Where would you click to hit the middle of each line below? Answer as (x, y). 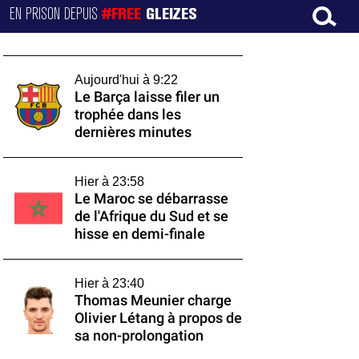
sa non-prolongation (139, 336)
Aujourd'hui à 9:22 (126, 80)
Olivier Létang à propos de (158, 318)
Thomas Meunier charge (153, 301)
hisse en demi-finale (139, 234)
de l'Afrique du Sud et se (151, 216)
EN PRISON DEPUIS (56, 14)
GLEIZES (172, 15)
